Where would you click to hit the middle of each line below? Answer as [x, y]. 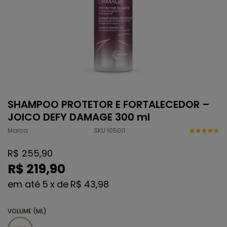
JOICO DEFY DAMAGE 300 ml [79, 117]
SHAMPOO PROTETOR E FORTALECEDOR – [109, 104]
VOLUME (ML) [27, 211]
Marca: [18, 130]
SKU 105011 [109, 130]
